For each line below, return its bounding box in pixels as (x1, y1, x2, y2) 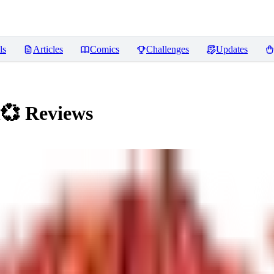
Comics (90, 44, 119, 54)
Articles (33, 44, 63, 54)
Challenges (146, 44, 189, 54)
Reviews (20, 102, 93, 125)
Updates (216, 44, 248, 54)
